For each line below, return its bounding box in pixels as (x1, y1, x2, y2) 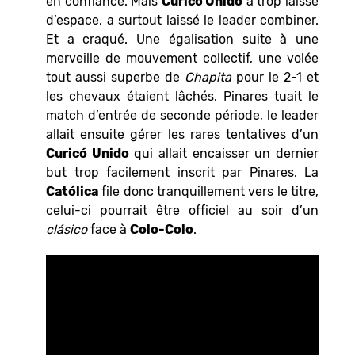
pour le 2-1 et (231, 69, 319, 85)
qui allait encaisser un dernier (128, 145, 319, 161)
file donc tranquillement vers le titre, (98, 183, 319, 199)
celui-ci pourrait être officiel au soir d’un (46, 202, 319, 218)
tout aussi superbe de (46, 69, 185, 85)
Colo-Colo (130, 221, 193, 237)
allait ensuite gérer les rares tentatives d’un (46, 126, 319, 142)
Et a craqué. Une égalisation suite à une (46, 31, 319, 47)
